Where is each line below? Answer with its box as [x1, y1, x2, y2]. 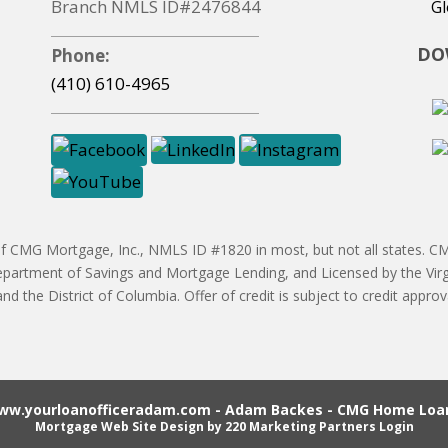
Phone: [50, 44, 110, 67]
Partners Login [318, 418, 414, 435]
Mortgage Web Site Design [34, 418, 204, 435]
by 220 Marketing [203, 418, 319, 435]
